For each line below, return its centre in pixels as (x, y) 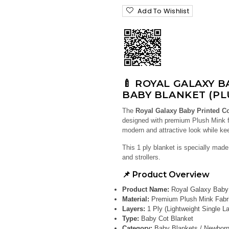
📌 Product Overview (166, 175)
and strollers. (141, 157)
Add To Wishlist (163, 11)
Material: (136, 199)
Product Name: (146, 189)
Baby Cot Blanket (166, 219)
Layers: (134, 209)
